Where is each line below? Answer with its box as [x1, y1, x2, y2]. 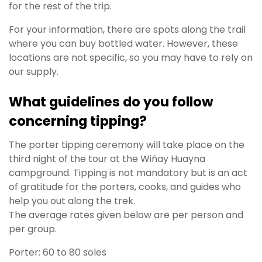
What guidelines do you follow [9, 92, 213, 111]
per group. [9, 222, 57, 236]
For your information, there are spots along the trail [9, 23, 246, 37]
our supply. [9, 65, 58, 79]
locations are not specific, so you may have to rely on [9, 51, 253, 65]
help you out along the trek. [9, 194, 135, 208]
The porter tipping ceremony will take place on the [9, 138, 244, 152]
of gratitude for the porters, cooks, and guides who [9, 180, 241, 194]
